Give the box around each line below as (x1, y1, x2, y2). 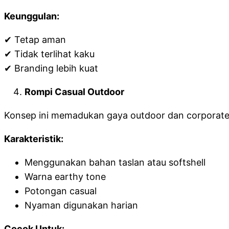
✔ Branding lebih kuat (4, 63, 98, 74)
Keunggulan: (4, 11, 59, 21)
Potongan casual (25, 186, 97, 196)
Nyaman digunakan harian (25, 200, 138, 211)
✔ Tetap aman (4, 34, 66, 45)
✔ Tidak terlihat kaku (4, 49, 95, 59)
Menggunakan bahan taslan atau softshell (25, 157, 205, 168)
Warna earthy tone (25, 171, 106, 182)
